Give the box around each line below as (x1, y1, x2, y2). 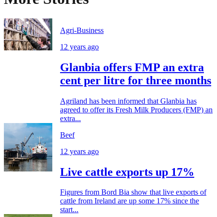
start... (60, 205, 78, 214)
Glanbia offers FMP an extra (60, 61, 204, 74)
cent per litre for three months (60, 74, 211, 87)
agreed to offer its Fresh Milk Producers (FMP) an (60, 105, 213, 114)
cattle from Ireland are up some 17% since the (60, 197, 199, 205)
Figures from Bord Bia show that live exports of (60, 188, 206, 197)
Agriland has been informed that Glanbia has (60, 96, 197, 105)
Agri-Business (60, 26, 104, 34)
